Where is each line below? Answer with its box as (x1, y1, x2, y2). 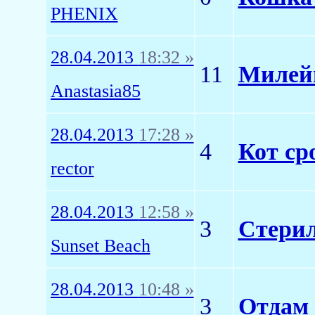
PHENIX (50, 4, 118, 24)
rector (50, 158, 94, 179)
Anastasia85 (50, 81, 141, 101)
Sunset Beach (50, 236, 150, 256)
